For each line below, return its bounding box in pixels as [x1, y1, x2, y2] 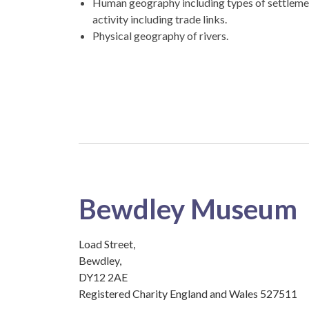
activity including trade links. [92, 12, 227, 26]
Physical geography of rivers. [92, 28, 228, 42]
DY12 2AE [79, 270, 128, 283]
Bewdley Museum [79, 192, 297, 226]
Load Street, [79, 237, 135, 250]
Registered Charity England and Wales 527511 [79, 287, 297, 300]
